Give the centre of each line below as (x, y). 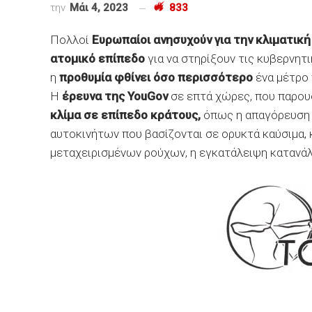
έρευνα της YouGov (115, 96)
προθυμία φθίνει (105, 77)
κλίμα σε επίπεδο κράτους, (125, 115)
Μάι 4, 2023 (99, 8)
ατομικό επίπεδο (97, 58)
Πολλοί (71, 40)
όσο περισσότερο (203, 77)
